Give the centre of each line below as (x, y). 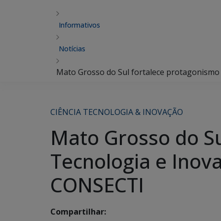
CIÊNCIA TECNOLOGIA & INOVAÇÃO (117, 112)
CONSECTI (97, 185)
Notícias (72, 49)
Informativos (79, 25)
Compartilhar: (78, 212)
